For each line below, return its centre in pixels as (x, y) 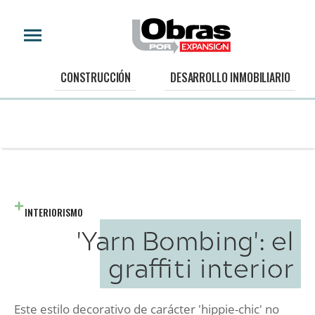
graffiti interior (201, 268)
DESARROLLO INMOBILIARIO (230, 78)
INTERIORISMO (54, 212)
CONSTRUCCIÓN (96, 78)
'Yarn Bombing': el (185, 240)
